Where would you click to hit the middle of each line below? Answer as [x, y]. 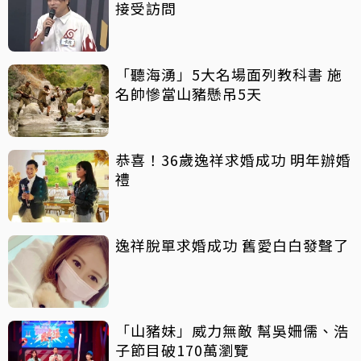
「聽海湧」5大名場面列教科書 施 [221, 74]
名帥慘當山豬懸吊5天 [189, 93]
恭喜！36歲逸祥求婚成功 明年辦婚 [203, 159]
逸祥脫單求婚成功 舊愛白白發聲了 [232, 245]
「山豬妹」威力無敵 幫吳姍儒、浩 [232, 330]
